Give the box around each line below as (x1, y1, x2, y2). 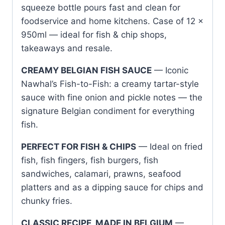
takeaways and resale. (21, 43, 113, 53)
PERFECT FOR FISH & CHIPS (21, 141, 136, 152)
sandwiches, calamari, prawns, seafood (21, 168, 181, 179)
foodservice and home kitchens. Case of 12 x (21, 16, 203, 26)
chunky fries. (21, 195, 72, 206)
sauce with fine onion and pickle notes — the (21, 92, 202, 102)
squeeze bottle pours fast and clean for (21, 2, 180, 13)
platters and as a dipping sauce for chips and (21, 182, 203, 192)
